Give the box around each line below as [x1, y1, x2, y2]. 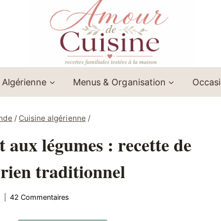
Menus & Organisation [73, 76, 166, 87]
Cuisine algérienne [19, 113, 86, 123]
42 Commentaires [10, 192, 70, 201]
